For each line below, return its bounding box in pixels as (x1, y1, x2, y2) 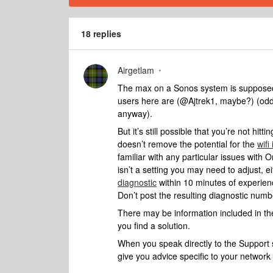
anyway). (118, 107, 155, 119)
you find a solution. (118, 219, 190, 232)
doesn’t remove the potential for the (118, 138, 257, 150)
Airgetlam (118, 64, 154, 76)
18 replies (81, 27, 121, 40)
